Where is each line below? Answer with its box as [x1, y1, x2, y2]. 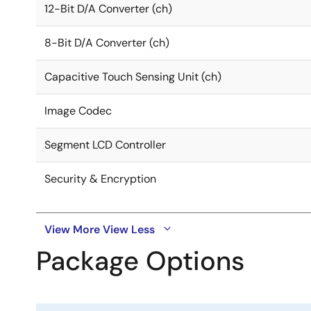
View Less [103, 222, 155, 237]
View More [44, 222, 100, 237]
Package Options [36, 244, 244, 279]
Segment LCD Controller [44, 137, 166, 153]
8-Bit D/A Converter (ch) [44, 35, 169, 51]
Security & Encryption [44, 171, 156, 187]
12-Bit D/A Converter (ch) [44, 1, 172, 17]
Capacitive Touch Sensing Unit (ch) [44, 69, 221, 85]
